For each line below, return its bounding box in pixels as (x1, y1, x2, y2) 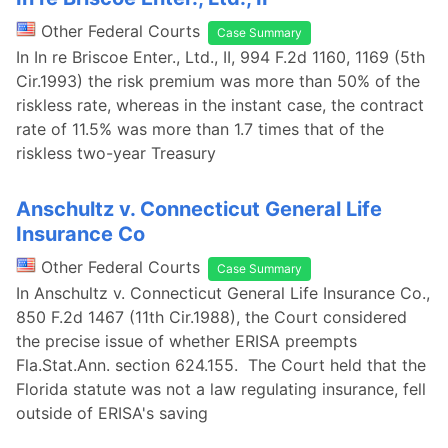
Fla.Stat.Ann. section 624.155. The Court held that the (16, 355, 426, 375)
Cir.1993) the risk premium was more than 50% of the (16, 71, 420, 91)
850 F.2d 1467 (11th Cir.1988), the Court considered (16, 307, 407, 327)
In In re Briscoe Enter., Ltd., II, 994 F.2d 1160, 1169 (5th (16, 47, 425, 67)
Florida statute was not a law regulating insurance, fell (16, 379, 426, 399)
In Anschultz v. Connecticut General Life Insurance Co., (16, 283, 430, 303)
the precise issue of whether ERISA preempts (16, 331, 357, 351)
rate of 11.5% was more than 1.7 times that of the (16, 119, 384, 139)
